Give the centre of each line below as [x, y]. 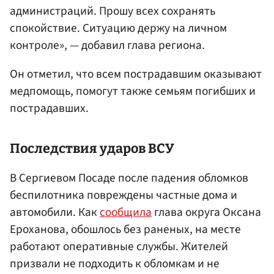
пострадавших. [49, 108]
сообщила [126, 213]
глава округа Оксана [206, 213]
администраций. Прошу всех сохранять [113, 11]
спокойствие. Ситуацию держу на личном [118, 28]
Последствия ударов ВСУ [92, 149]
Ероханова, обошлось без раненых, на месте [125, 230]
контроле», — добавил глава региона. [107, 45]
